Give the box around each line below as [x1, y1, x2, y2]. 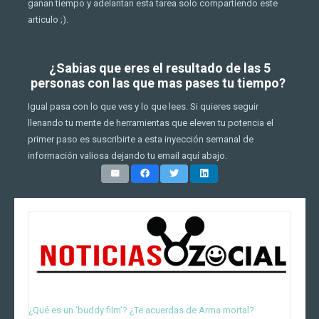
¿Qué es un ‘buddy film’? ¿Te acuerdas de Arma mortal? [28, 304, 254, 315]
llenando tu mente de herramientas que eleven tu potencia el [28, 117, 273, 128]
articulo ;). [28, 14, 68, 26]
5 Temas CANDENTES [28, 278, 169, 296]
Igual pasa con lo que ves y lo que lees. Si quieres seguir [28, 100, 258, 112]
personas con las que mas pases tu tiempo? [31, 75, 288, 90]
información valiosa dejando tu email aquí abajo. [28, 150, 227, 161]
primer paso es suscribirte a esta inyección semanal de [28, 133, 253, 145]
